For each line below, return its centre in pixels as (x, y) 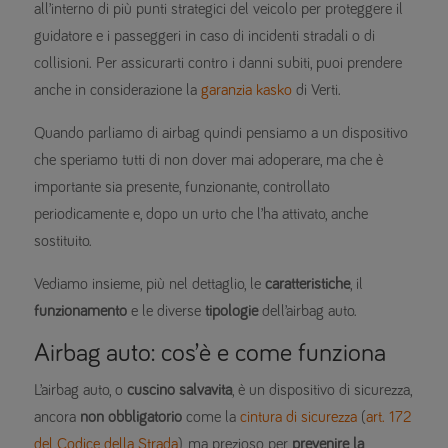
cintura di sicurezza (298, 417)
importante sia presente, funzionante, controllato (182, 187)
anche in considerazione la (117, 90)
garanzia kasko (246, 90)
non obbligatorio (131, 417)
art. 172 (389, 417)
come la (211, 417)
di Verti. (316, 90)
